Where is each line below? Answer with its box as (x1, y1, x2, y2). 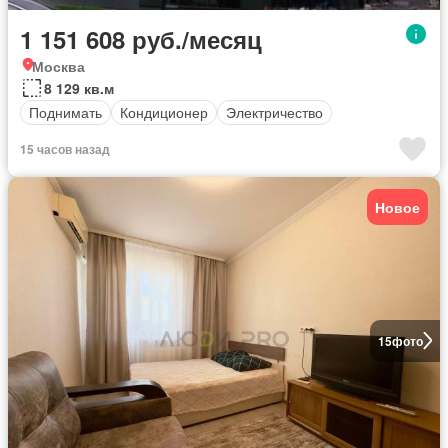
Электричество (226, 102, 323, 123)
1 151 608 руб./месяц (20, 21, 262, 56)
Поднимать (29, 102, 102, 123)
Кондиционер (120, 102, 208, 123)
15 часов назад (20, 139, 110, 158)
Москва (32, 55, 85, 76)
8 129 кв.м (44, 77, 114, 98)
